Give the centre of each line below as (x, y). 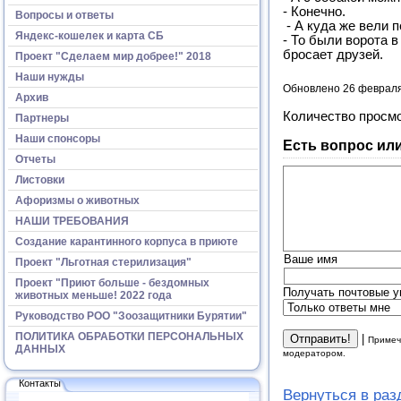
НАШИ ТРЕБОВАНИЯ (72, 221)
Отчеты (35, 159)
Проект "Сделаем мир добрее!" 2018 (113, 56)
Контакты (40, 383)
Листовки (40, 179)
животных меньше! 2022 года (94, 295)
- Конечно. (314, 12)
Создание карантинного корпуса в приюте (127, 241)
